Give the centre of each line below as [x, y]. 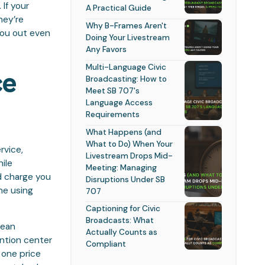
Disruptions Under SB [125, 179]
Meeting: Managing [121, 167]
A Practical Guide [118, 8]
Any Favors [106, 49]
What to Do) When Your [129, 143]
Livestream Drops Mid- [129, 155]
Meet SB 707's [112, 90]
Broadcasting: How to [126, 78]
